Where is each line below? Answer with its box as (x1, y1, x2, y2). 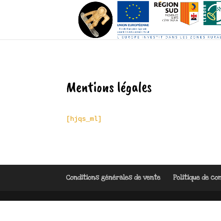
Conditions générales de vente (66, 173, 161, 182)
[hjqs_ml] (66, 115, 102, 123)
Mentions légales (66, 77, 152, 96)
